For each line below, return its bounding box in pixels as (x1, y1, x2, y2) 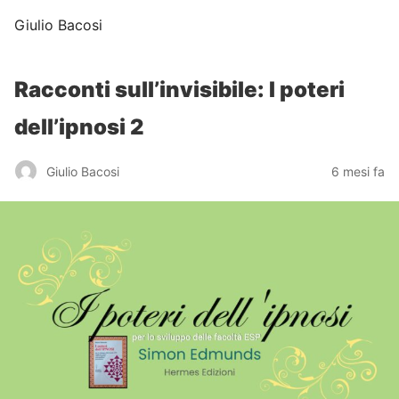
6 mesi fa (331, 163, 385, 179)
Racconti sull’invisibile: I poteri (14, 77, 345, 102)
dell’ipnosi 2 (14, 114, 144, 140)
